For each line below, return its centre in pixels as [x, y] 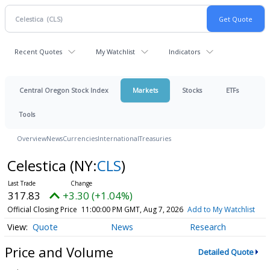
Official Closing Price [42, 209]
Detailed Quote [226, 252]
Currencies [80, 138]
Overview [32, 138]
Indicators [184, 52]
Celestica [38, 165]
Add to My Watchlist [221, 209]
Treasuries [155, 138]
